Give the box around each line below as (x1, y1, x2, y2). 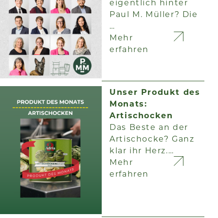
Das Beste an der (109, 121, 188, 132)
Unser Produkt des (109, 86, 200, 97)
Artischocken (109, 109, 173, 120)
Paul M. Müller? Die (109, 9, 198, 19)
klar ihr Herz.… (109, 145, 174, 155)
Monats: (109, 98, 147, 109)
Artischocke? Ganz (109, 133, 195, 144)
